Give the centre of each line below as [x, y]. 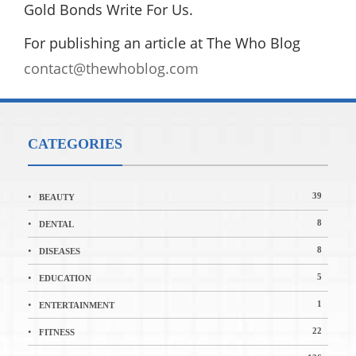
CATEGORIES [75, 143]
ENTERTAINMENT [77, 305]
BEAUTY [57, 197]
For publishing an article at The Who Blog [162, 43]
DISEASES [60, 251]
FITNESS [57, 332]
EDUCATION [65, 278]
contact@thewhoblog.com [111, 68]
